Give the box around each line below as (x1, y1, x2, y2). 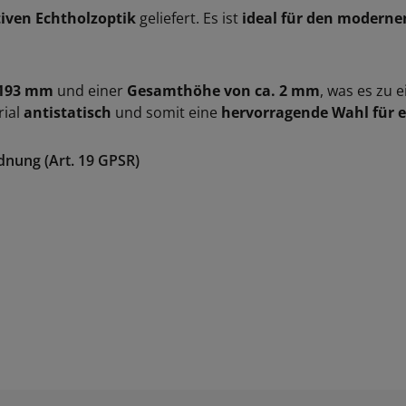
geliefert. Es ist (136, 8, 242, 28)
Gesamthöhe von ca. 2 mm (127, 81, 320, 101)
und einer (53, 81, 127, 101)
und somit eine (111, 102, 221, 122)
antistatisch (24, 102, 111, 122)
